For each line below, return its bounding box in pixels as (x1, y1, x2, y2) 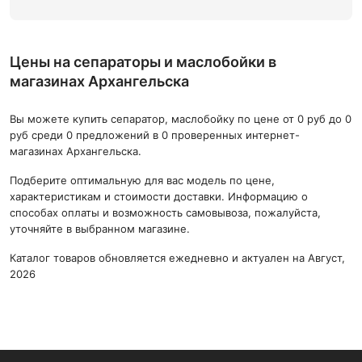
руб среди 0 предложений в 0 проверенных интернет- (10, 128, 300, 141)
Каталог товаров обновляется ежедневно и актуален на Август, (10, 251, 345, 264)
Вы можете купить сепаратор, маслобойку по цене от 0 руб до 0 (10, 112, 351, 125)
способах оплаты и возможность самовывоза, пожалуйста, (10, 206, 321, 219)
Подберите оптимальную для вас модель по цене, (10, 174, 275, 187)
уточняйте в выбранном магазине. (10, 222, 190, 235)
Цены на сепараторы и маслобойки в (10, 53, 276, 70)
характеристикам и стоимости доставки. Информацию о (10, 190, 308, 203)
